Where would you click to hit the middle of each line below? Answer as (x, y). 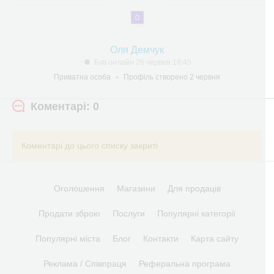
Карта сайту (215, 239)
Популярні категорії (196, 213)
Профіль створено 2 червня (172, 77)
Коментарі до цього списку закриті (90, 146)
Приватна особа (82, 77)
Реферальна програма (185, 264)
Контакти (161, 239)
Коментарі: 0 (65, 106)
